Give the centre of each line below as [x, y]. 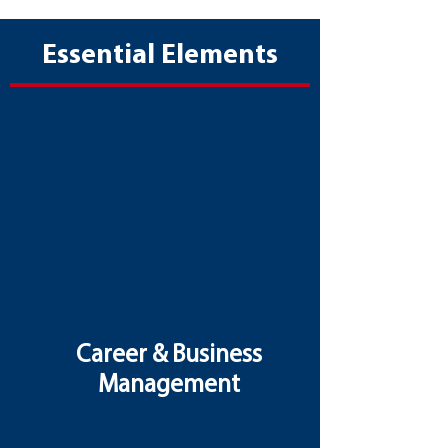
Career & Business [169, 355]
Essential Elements [160, 56]
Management [169, 385]
